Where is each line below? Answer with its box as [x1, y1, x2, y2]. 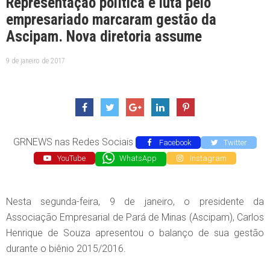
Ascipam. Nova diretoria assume [6, 28, 202, 46]
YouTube [55, 154, 86, 163]
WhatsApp [118, 154, 157, 163]
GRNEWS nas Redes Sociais [13, 136, 136, 148]
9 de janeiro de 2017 [6, 57, 65, 66]
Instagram [187, 154, 227, 163]
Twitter [222, 138, 247, 148]
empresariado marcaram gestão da [6, 11, 216, 29]
